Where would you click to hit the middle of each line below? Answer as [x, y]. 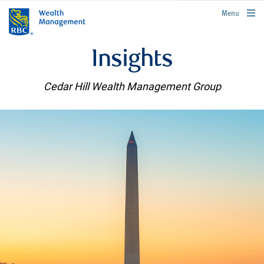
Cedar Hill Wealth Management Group [132, 86]
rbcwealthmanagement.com [222, 11]
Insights [132, 61]
